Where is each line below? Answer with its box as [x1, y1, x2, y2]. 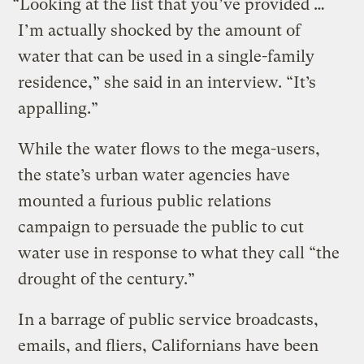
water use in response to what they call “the [18, 244, 340, 263]
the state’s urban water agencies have [18, 166, 291, 185]
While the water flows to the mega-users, [18, 140, 321, 159]
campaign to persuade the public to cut [18, 218, 305, 237]
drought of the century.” [18, 270, 196, 289]
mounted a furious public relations [18, 192, 272, 211]
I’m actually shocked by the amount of [18, 21, 301, 41]
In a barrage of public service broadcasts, [18, 310, 319, 330]
